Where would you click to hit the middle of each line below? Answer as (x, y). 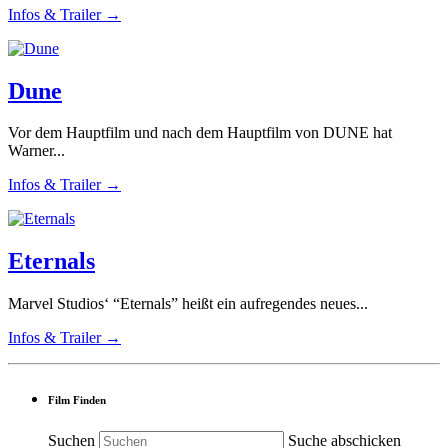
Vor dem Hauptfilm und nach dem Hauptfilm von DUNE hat (200, 133)
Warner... (36, 151)
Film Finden (77, 400)
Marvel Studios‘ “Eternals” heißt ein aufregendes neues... (188, 304)
